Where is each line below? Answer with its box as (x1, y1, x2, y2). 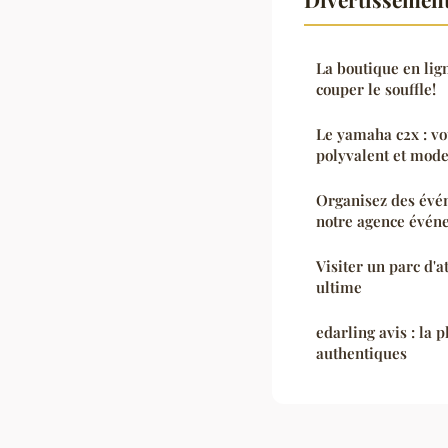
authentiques (316, 342, 407, 363)
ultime (316, 276, 362, 297)
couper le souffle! (316, 78, 436, 99)
